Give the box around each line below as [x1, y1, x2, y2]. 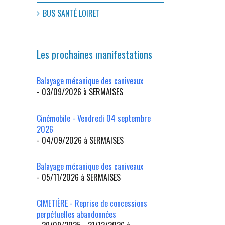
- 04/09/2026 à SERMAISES [37, 134, 124, 146]
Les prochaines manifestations [37, 47, 152, 62]
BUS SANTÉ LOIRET [43, 7, 100, 20]
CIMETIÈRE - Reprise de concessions [37, 197, 147, 209]
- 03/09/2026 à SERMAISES [37, 85, 123, 98]
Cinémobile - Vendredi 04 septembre [37, 111, 151, 124]
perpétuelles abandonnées [37, 208, 116, 220]
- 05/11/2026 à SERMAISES [37, 171, 121, 183]
